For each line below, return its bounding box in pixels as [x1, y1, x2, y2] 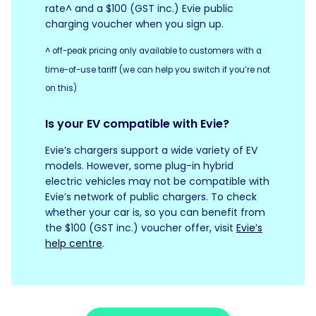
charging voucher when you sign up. [45, 17, 224, 31]
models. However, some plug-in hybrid [45, 158, 233, 173]
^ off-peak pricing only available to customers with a [45, 45, 262, 56]
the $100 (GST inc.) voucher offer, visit [45, 220, 236, 235]
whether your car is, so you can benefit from [45, 205, 265, 219]
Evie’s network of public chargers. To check [45, 189, 257, 204]
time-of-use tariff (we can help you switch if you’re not [45, 63, 270, 75]
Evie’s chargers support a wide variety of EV [45, 142, 257, 157]
